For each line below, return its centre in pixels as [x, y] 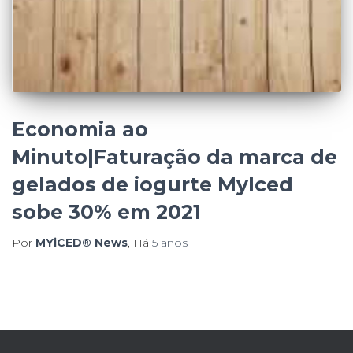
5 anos [170, 242]
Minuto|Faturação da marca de [175, 156]
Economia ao [80, 129]
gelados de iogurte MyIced [152, 184]
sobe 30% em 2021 [106, 212]
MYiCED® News [82, 242]
